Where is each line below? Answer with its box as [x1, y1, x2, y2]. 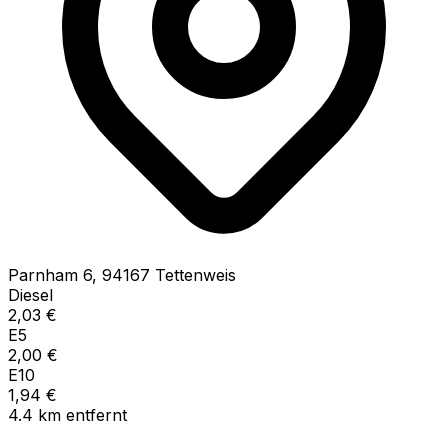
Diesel [8, 284, 53, 305]
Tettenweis [155, 264, 236, 285]
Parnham [8, 264, 78, 285]
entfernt [66, 404, 127, 425]
